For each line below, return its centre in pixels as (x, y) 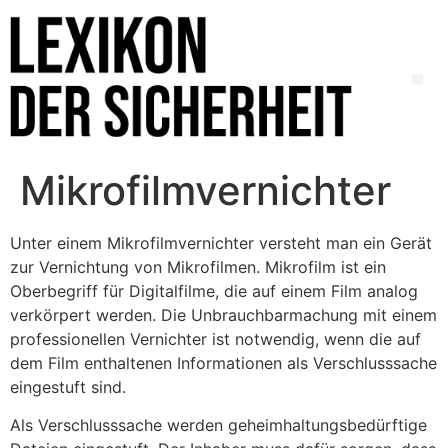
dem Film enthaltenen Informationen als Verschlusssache (223, 363)
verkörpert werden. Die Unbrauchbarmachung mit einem (223, 315)
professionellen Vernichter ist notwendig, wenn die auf (215, 339)
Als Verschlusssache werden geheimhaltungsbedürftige (218, 425)
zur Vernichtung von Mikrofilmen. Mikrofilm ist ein (198, 267)
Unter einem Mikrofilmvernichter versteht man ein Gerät (221, 243)
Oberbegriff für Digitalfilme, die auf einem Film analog (214, 291)
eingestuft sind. (68, 387)
